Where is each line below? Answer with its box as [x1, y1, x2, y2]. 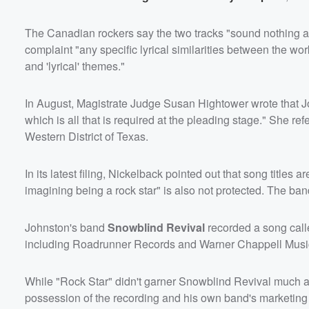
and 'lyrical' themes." [25, 57, 125, 74]
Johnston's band [25, 219, 108, 235]
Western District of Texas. [25, 128, 148, 144]
